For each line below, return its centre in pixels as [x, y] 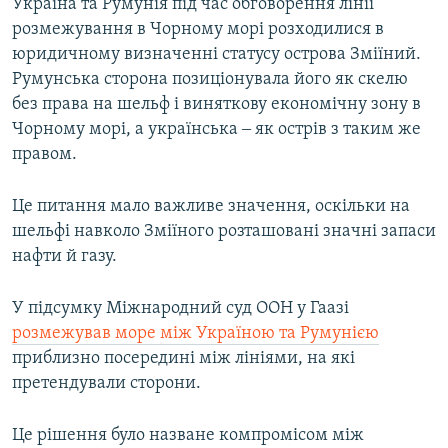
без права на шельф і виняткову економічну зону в [216, 105]
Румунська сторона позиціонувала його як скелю [210, 80]
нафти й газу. [64, 257]
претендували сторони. [106, 384]
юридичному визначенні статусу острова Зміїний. [216, 55]
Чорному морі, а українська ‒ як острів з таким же [216, 130]
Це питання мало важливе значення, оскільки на [211, 207]
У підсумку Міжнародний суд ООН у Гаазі [180, 309]
